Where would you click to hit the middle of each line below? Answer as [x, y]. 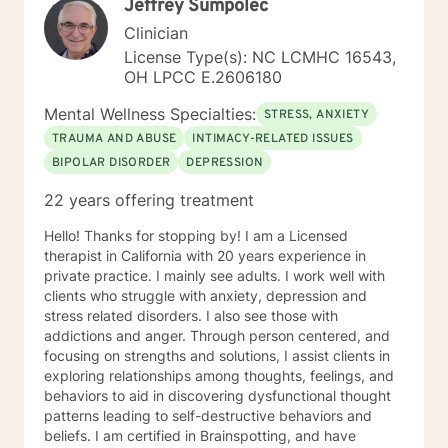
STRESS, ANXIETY [316, 115]
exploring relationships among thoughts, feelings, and [219, 375]
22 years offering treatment [149, 200]
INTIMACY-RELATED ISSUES [273, 139]
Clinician [156, 33]
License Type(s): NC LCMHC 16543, [260, 57]
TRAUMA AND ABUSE [114, 139]
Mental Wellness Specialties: [150, 114]
